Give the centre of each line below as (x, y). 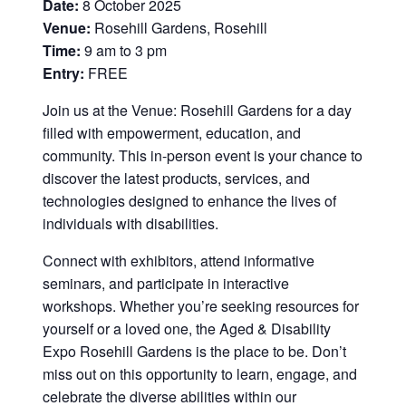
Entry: (63, 72)
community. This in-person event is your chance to (202, 155)
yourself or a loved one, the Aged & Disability (186, 328)
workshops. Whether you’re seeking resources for (200, 305)
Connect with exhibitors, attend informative (178, 260)
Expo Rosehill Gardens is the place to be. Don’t (194, 351)
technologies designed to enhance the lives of (189, 200)
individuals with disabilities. (130, 223)
